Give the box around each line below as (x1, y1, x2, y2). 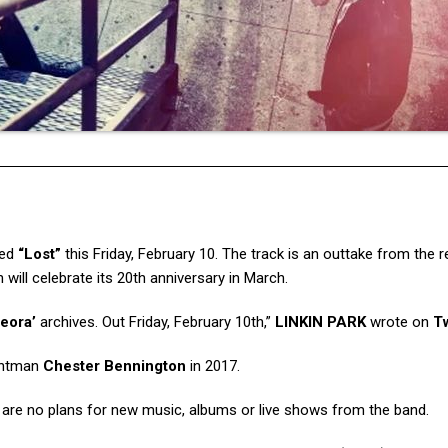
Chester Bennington (43, 357, 186, 375)
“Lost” (18, 245, 61, 263)
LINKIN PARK (275, 313, 366, 331)
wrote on (366, 313, 433, 331)
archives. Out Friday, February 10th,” (36, 313, 275, 331)
